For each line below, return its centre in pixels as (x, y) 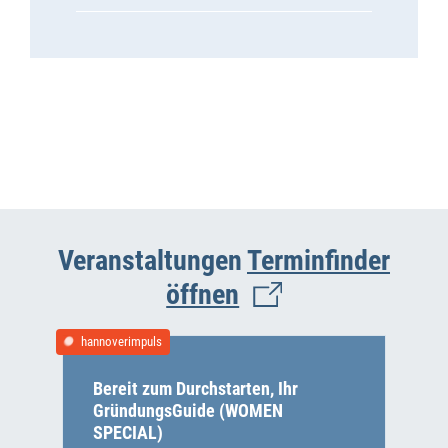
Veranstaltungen (150, 261)
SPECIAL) (128, 433)
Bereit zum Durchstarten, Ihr (195, 389)
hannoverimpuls (121, 341)
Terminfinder (318, 261)
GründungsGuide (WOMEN (188, 411)
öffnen (203, 295)
